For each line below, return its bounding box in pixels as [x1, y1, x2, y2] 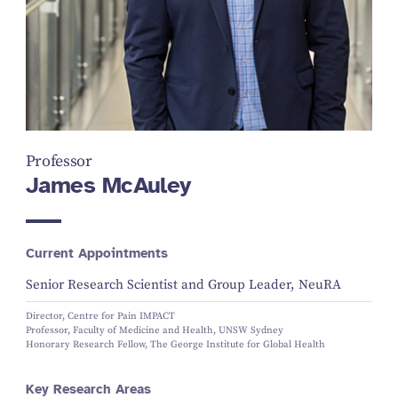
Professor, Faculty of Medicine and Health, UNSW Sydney [25, 324, 283, 338]
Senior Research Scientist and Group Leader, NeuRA [25, 277, 341, 294]
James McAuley [25, 170, 191, 200]
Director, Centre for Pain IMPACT [25, 310, 175, 323]
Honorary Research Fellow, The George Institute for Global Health [25, 338, 325, 352]
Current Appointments [25, 244, 168, 261]
